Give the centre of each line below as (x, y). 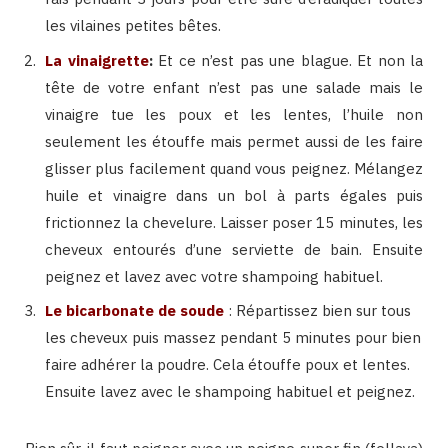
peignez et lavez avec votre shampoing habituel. (214, 276)
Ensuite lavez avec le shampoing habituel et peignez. (230, 392)
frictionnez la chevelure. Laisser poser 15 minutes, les (234, 222)
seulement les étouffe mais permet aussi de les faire (234, 141)
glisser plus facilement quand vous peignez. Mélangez (234, 168)
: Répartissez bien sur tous (317, 311)
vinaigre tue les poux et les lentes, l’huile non (234, 114)
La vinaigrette (97, 60)
